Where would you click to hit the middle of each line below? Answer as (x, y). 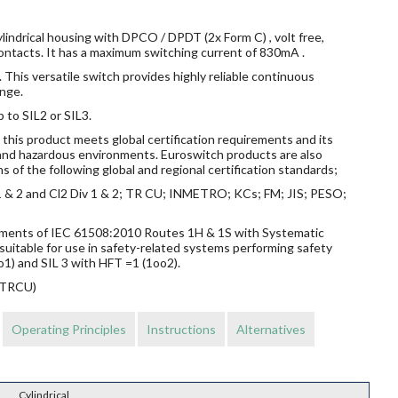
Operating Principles (68, 330)
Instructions (181, 330)
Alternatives (271, 330)
